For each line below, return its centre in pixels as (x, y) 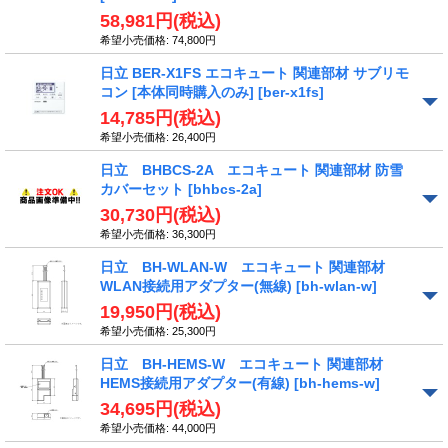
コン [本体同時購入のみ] (179, 91)
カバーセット (144, 188)
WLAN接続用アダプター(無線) (198, 285)
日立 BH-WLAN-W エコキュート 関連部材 (242, 266)
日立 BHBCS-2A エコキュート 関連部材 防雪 (251, 169)
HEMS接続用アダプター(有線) (197, 382)
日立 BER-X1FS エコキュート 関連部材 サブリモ (254, 72)
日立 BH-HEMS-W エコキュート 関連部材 (241, 363)
